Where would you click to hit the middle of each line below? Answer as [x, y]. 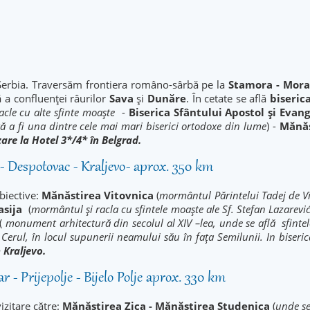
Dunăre [166, 98]
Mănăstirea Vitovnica [99, 195]
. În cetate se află [228, 98]
